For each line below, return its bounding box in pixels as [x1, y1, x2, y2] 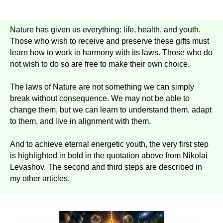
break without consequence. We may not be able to [10, 94, 190, 103]
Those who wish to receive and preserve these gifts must [10, 36, 209, 45]
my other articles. [10, 174, 70, 183]
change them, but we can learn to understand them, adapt [10, 105, 212, 114]
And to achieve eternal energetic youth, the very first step [10, 139, 209, 148]
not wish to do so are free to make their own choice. [10, 59, 190, 68]
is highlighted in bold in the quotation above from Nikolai [10, 151, 208, 160]
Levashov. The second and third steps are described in [10, 162, 202, 171]
